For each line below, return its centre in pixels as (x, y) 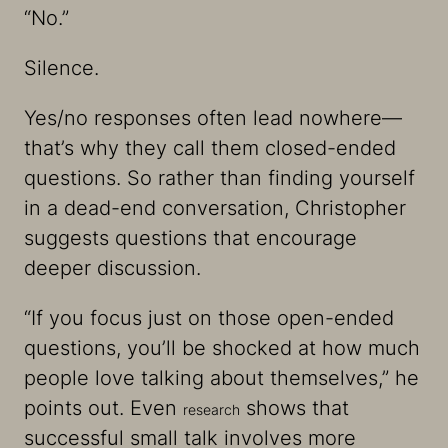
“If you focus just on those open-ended (209, 317)
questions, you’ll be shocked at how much (222, 347)
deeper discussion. (115, 267)
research (211, 409)
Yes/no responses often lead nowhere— (213, 117)
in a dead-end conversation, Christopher (215, 207)
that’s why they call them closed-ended (210, 147)
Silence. (61, 67)
